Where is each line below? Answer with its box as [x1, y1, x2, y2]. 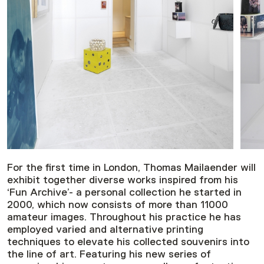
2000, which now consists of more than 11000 [7, 198, 228, 210]
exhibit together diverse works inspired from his [7, 173, 238, 186]
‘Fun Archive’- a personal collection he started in [7, 186, 242, 198]
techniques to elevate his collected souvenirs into [7, 235, 249, 247]
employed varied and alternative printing [7, 223, 203, 235]
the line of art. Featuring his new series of [7, 247, 211, 260]
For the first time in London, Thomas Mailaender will [7, 161, 256, 173]
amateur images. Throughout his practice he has [7, 210, 241, 223]
